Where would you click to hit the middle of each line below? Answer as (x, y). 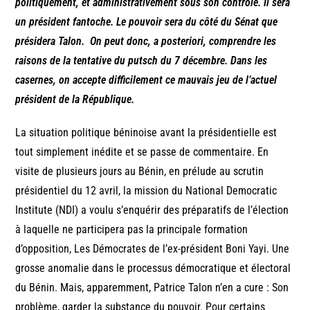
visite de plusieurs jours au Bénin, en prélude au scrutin (140, 172)
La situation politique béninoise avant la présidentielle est (146, 133)
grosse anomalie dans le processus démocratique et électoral (153, 268)
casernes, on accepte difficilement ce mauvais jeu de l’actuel (146, 80)
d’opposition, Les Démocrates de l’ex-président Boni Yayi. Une (153, 249)
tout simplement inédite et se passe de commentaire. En (142, 152)
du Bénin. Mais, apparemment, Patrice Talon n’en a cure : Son (152, 288)
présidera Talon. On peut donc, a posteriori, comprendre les (146, 42)
